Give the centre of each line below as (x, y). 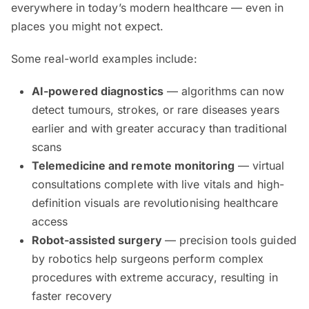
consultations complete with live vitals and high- (158, 185)
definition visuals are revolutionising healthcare (155, 203)
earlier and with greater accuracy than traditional (159, 129)
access (50, 222)
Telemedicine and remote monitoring (133, 166)
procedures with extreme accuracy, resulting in (155, 278)
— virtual (259, 166)
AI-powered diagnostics (98, 91)
